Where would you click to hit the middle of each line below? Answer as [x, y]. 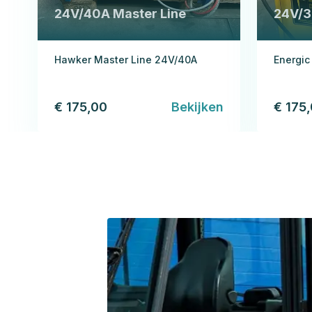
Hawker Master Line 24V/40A [126, 59]
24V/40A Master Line [120, 13]
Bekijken [197, 107]
